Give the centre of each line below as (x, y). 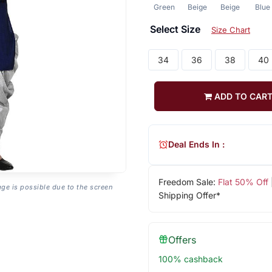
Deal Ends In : (196, 144)
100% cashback (190, 259)
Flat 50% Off (243, 182)
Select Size (176, 29)
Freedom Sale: (188, 182)
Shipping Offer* (189, 195)
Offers (182, 240)
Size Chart (230, 29)
